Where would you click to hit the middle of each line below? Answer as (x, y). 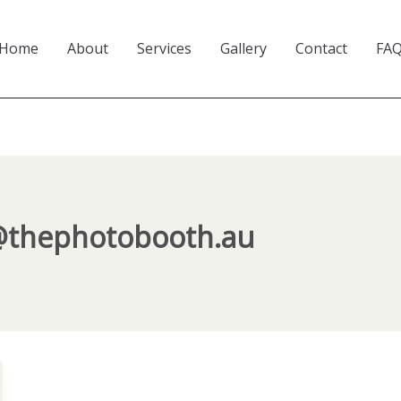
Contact (321, 49)
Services (164, 49)
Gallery (243, 49)
